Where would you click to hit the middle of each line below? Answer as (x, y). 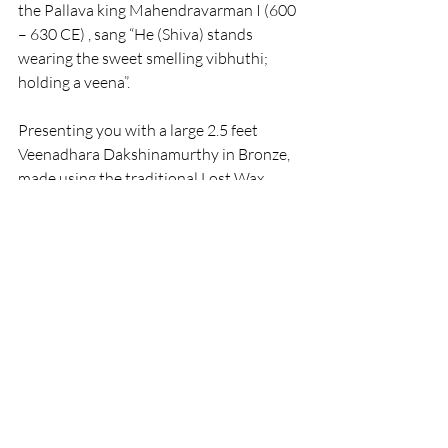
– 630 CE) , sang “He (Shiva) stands (137, 34)
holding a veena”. (74, 82)
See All (300, 361)
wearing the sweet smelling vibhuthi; (144, 58)
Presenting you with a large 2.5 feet (139, 130)
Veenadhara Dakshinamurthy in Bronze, (155, 154)
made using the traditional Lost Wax (142, 178)
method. (46, 202)
